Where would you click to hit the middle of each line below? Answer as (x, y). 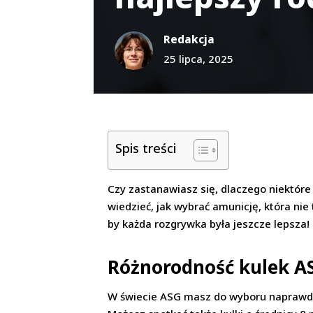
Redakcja (189, 39)
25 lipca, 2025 (199, 58)
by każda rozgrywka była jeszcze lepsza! (209, 224)
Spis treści (146, 148)
